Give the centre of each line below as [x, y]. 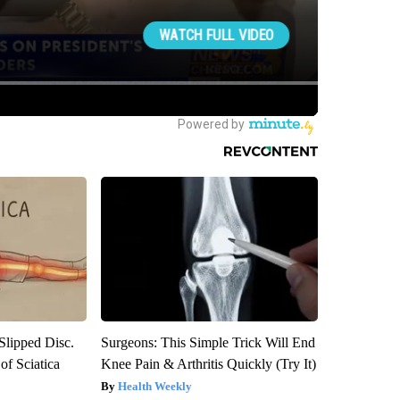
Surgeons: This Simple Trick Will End [208, 343]
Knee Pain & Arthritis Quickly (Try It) [208, 364]
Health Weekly [154, 387]
